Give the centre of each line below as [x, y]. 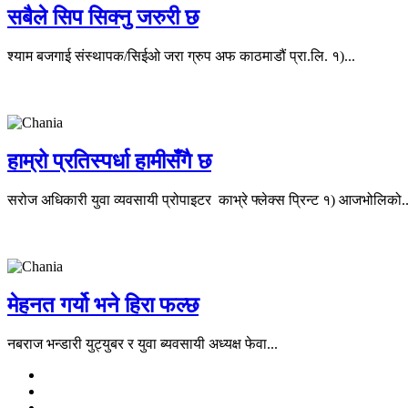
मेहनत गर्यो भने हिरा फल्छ [103, 305]
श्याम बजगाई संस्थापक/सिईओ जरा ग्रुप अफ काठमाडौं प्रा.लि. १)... [181, 56]
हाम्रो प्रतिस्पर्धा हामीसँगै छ [109, 161]
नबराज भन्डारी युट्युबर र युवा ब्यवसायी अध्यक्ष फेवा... [143, 343]
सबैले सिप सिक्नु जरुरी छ [103, 18]
